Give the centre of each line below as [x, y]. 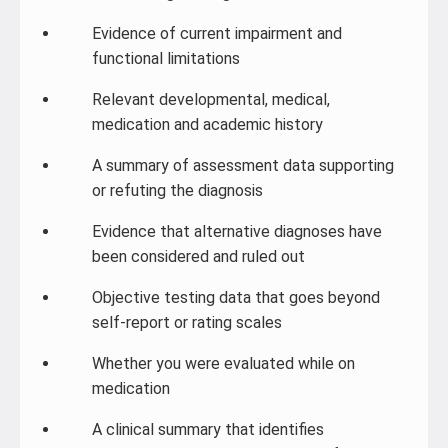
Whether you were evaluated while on [223, 363]
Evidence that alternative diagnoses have [237, 231]
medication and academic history [207, 124]
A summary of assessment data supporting [243, 165]
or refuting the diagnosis [177, 190]
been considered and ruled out [198, 256]
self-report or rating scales [187, 322]
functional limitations [166, 58]
